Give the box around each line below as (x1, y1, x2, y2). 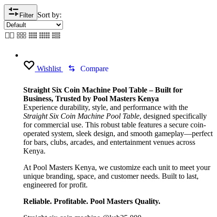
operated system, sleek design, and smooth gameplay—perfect (23, 129, 213, 138)
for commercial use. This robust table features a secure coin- (23, 121, 206, 129)
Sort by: (37, 11, 62, 19)
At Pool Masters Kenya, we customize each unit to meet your (23, 163, 210, 171)
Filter (19, 12, 33, 19)
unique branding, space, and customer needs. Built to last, (23, 172, 199, 180)
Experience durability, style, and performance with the (23, 103, 188, 111)
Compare (80, 64, 108, 73)
